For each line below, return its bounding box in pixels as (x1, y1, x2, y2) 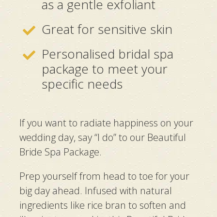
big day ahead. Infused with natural (19, 184, 172, 198)
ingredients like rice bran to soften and (19, 199, 186, 212)
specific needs (42, 75, 123, 93)
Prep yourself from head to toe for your (19, 170, 189, 183)
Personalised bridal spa (42, 45, 173, 63)
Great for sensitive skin (42, 20, 172, 38)
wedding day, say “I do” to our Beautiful (19, 131, 186, 144)
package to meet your (42, 60, 168, 78)
